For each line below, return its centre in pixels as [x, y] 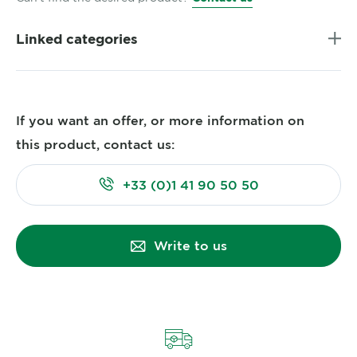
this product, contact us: [95, 144]
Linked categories [77, 39]
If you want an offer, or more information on [160, 120]
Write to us [190, 245]
